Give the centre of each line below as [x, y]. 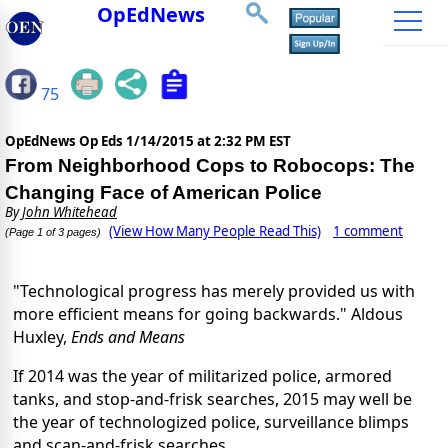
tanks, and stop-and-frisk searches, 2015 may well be [212, 399]
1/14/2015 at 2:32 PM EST [208, 141]
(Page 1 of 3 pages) [53, 232]
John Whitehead [69, 212]
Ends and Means [128, 337]
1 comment [368, 231]
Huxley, [42, 337]
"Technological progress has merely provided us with [214, 291]
